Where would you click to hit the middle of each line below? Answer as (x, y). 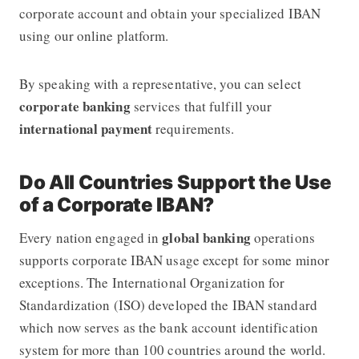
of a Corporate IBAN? (116, 204)
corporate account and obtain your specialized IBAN (169, 13)
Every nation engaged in (91, 237)
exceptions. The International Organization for (152, 282)
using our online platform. (96, 35)
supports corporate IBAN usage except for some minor (174, 260)
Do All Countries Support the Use (175, 182)
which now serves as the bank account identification (169, 327)
